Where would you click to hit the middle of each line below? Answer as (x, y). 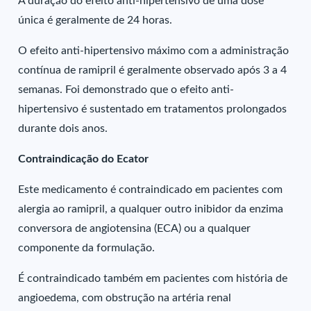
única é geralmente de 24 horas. (95, 20)
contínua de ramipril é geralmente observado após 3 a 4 (153, 70)
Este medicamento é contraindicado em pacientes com (151, 190)
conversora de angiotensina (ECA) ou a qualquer (135, 228)
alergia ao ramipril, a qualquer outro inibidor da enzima (151, 209)
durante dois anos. (63, 128)
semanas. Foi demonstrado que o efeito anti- (126, 90)
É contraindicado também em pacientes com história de (153, 278)
